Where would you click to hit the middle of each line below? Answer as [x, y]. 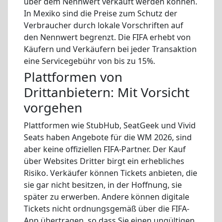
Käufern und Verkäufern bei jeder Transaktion [110, 49]
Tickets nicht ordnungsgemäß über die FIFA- [107, 209]
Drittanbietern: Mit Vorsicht [107, 92]
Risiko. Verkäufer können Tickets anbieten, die [111, 173]
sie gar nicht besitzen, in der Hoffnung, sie [103, 185]
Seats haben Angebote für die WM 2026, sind [108, 138]
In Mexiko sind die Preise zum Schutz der [101, 14]
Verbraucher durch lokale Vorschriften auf [104, 26]
